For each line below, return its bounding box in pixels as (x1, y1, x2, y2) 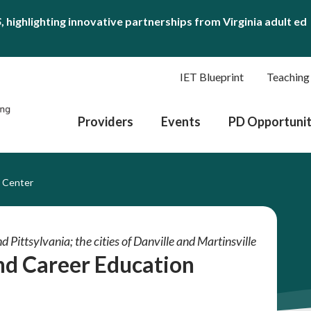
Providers (78, 114, 133, 129)
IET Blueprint (180, 70, 244, 83)
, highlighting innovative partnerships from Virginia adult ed (1, 15, 307, 28)
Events (161, 114, 201, 129)
